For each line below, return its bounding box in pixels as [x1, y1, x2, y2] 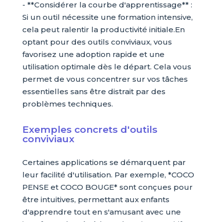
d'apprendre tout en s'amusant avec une [22, 207, 181, 217]
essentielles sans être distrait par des [22, 87, 166, 96]
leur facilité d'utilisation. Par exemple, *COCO [22, 170, 194, 179]
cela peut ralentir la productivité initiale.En [22, 25, 185, 34]
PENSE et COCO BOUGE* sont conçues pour [22, 182, 193, 192]
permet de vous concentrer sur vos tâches [22, 74, 188, 84]
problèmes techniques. [22, 99, 113, 109]
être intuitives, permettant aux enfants [22, 195, 169, 204]
